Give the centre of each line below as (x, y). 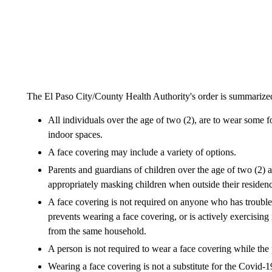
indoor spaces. (75, 134)
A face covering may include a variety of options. (142, 152)
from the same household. (97, 231)
